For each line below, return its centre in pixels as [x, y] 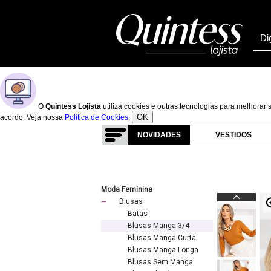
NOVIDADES [159, 135]
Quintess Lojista [73, 106]
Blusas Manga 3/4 [158, 226]
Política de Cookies [96, 117]
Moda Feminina [127, 189]
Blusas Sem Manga [160, 262]
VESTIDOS [233, 135]
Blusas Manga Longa [163, 250]
